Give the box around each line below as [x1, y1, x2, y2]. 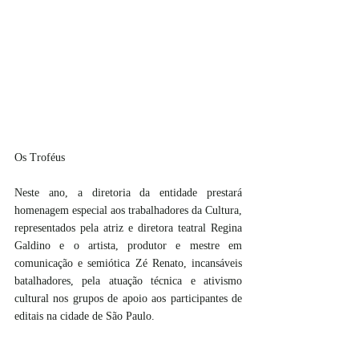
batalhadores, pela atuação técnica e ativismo [14, 275, 242, 288]
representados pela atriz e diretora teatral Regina [14, 222, 242, 235]
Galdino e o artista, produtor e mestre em [14, 240, 242, 252]
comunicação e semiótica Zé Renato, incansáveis [14, 257, 242, 270]
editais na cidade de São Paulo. [14, 310, 155, 323]
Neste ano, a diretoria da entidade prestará [14, 187, 242, 200]
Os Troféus [14, 151, 65, 164]
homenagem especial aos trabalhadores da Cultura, [14, 204, 242, 217]
